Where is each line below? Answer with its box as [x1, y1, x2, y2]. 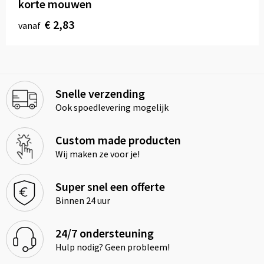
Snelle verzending [55, 86, 145, 101]
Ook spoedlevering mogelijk [55, 101, 169, 114]
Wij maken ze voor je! [55, 148, 140, 160]
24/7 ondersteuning [55, 226, 154, 241]
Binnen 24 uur [55, 194, 110, 207]
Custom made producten [55, 133, 181, 148]
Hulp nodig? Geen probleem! [55, 241, 170, 253]
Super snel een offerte [55, 179, 165, 194]
